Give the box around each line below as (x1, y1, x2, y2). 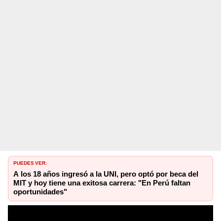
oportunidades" (13, 187, 67, 196)
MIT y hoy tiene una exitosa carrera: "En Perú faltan (13, 178, 190, 187)
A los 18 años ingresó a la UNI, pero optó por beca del (13, 169, 198, 179)
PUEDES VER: (13, 158, 47, 166)
